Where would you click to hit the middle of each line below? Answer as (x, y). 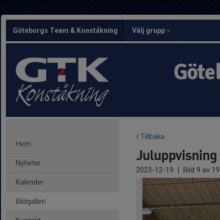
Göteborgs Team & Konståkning (65, 30)
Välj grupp (149, 30)
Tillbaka (151, 137)
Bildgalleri (31, 201)
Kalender (30, 182)
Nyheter (28, 163)
